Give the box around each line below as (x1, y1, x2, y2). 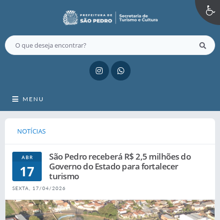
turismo (49, 170, 79, 182)
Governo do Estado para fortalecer (49, 161, 178, 172)
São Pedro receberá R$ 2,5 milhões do (49, 151, 191, 162)
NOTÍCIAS (17, 127, 46, 136)
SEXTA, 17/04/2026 (12, 185, 66, 191)
